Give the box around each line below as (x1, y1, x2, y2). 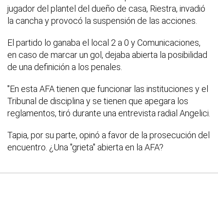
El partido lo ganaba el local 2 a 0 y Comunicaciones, (7, 37, 200, 48)
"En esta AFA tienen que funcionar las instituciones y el (7, 84, 208, 94)
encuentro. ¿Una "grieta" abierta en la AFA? (7, 142, 163, 153)
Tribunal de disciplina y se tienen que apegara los (7, 96, 188, 107)
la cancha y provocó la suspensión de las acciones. (7, 16, 197, 26)
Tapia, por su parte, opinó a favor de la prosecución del (7, 130, 210, 141)
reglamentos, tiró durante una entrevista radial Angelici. (7, 108, 210, 119)
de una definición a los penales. (7, 62, 122, 73)
